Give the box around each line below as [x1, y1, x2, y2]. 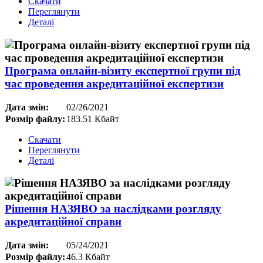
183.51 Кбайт [66, 113, 119, 124]
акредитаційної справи [5, 215, 122, 228]
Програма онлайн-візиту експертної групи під [5, 65, 241, 77]
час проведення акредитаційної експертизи [5, 77, 224, 90]
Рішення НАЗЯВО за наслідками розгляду [5, 203, 221, 215]
